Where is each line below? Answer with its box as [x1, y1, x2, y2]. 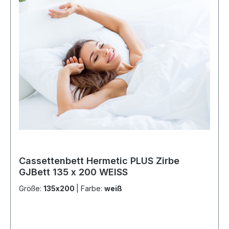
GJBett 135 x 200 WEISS [19, 166, 128, 177]
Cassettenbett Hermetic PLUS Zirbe [19, 155, 179, 166]
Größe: [19, 184, 43, 193]
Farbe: [81, 184, 104, 193]
